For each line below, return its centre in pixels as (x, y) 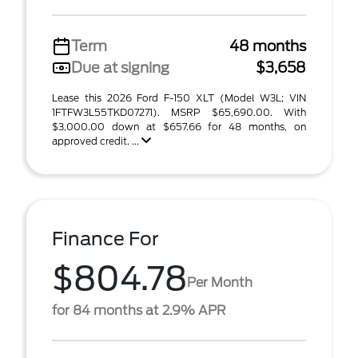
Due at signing (120, 68)
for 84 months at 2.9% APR (139, 310)
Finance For (105, 239)
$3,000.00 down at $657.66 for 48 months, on (179, 127)
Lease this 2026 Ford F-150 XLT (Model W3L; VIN (179, 98)
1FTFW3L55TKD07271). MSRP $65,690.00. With (179, 112)
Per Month (220, 282)
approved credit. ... (97, 141)
